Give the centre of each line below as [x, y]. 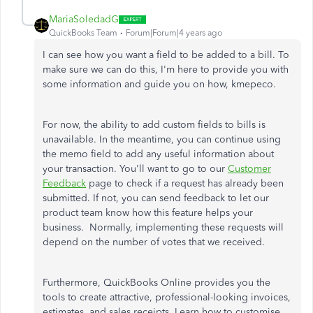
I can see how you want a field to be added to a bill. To [166, 55]
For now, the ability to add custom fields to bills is [154, 125]
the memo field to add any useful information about [158, 154]
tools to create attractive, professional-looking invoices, [167, 297]
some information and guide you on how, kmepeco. [159, 84]
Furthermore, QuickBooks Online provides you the [156, 283]
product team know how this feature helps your [148, 213]
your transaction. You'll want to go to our [135, 169]
